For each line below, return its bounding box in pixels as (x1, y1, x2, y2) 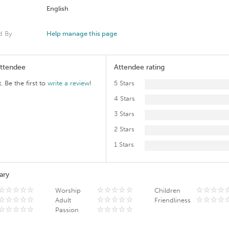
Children (154, 187, 180, 194)
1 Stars (113, 141, 134, 148)
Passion (55, 206, 79, 214)
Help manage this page (46, 30, 117, 37)
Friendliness (154, 196, 191, 204)
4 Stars (113, 95, 135, 102)
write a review (47, 79, 89, 87)
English (46, 5, 68, 12)
